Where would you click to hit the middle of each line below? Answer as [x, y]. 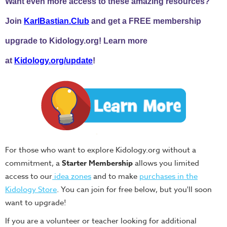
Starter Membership [97, 163]
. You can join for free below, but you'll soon [134, 189]
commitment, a [33, 163]
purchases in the [168, 176]
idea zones [72, 176]
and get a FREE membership [145, 21]
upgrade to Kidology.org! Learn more [76, 41]
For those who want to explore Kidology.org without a [101, 150]
